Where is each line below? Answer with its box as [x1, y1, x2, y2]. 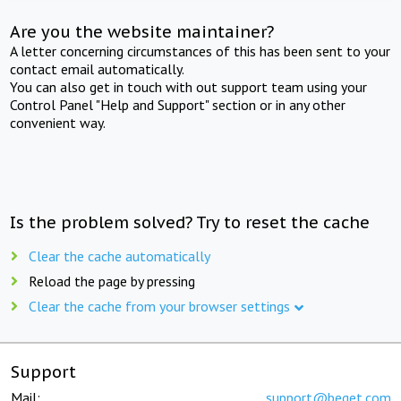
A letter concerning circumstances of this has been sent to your [10, 41, 391, 60]
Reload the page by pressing [29, 271, 195, 290]
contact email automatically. [10, 59, 185, 78]
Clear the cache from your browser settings [29, 296, 290, 315]
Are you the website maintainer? [10, 21, 275, 42]
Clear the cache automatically [29, 246, 210, 265]
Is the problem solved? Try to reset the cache [10, 211, 371, 233]
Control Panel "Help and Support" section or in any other [10, 95, 346, 114]
